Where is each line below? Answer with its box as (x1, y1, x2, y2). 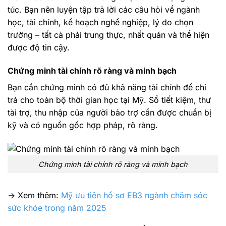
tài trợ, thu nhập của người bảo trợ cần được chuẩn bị (8, 107, 211, 118)
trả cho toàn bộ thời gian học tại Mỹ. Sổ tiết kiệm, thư (8, 95, 211, 105)
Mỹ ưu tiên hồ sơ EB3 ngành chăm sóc (61, 190, 207, 200)
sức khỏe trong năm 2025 (8, 202, 106, 213)
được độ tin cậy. (8, 42, 70, 53)
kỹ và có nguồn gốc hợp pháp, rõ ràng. (8, 120, 158, 131)
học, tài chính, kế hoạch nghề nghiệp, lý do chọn (8, 17, 193, 28)
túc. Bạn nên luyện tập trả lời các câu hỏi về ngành (8, 5, 200, 15)
